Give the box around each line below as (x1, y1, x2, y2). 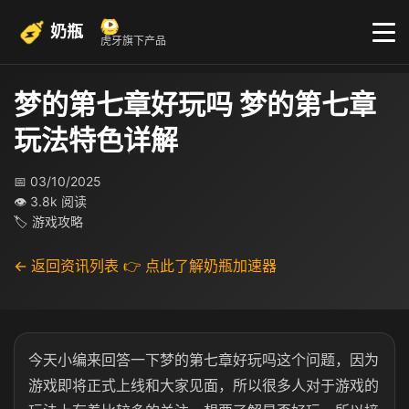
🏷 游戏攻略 (14, 214, 83, 229)
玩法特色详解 (14, 123, 178, 156)
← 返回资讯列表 (14, 257, 119, 275)
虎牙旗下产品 (100, 34, 166, 47)
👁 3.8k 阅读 (14, 194, 87, 209)
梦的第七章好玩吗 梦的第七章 (14, 88, 376, 121)
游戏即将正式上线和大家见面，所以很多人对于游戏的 (28, 376, 379, 394)
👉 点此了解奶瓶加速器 (123, 257, 277, 275)
